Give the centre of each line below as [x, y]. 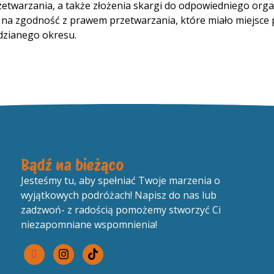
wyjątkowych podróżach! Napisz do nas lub [118, 195]
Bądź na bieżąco [72, 165]
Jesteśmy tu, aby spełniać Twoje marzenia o [120, 181]
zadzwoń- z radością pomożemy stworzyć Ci [120, 210]
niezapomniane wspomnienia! [89, 225]
